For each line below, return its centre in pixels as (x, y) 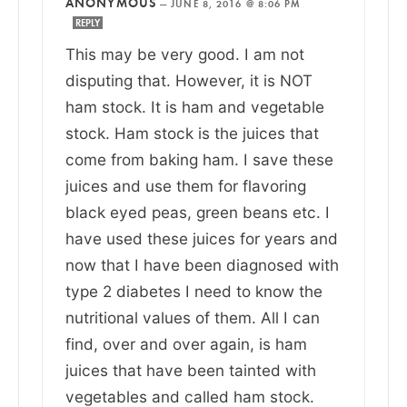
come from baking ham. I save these (199, 159)
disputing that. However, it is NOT (189, 80)
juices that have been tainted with (191, 370)
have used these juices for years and (202, 238)
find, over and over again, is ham (186, 343)
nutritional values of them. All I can (193, 317)
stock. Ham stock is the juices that (192, 133)
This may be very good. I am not (185, 54)
